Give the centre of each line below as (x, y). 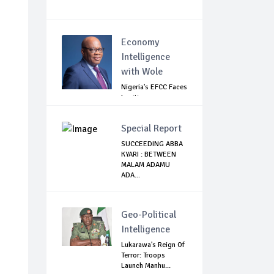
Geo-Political (149, 215)
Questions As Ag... (150, 108)
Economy (140, 43)
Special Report (151, 129)
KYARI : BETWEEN (149, 155)
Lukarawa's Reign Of (153, 245)
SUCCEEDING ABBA (152, 144)
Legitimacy (138, 98)
